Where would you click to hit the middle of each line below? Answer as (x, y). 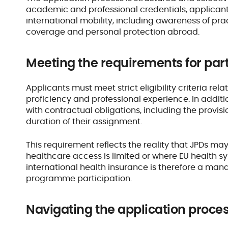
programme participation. (80, 178)
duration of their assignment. (85, 121)
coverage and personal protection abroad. (114, 32)
